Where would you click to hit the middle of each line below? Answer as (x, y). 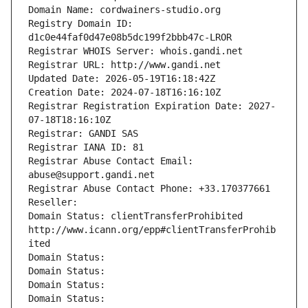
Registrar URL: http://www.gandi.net (124, 65)
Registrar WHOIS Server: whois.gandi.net (135, 51)
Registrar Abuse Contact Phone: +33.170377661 (149, 189)
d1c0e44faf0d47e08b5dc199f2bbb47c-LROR (130, 37)
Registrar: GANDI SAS (83, 134)
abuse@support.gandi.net (91, 175)
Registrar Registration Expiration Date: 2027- (152, 106)
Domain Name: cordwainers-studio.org (124, 10)
